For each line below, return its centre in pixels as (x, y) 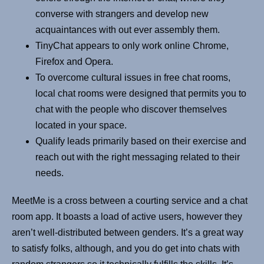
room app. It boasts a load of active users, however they (127, 217)
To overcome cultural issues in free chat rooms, (133, 78)
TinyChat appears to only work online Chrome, (132, 46)
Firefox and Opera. (74, 62)
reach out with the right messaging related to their (138, 157)
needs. (49, 173)
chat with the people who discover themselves (131, 110)
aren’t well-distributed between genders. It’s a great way (128, 233)
